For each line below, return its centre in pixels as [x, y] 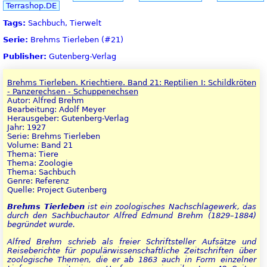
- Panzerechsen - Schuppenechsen [72, 92]
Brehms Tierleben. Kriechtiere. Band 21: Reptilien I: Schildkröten [131, 83]
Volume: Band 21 [40, 145]
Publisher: [25, 57]
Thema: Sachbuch [41, 172]
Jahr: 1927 [26, 128]
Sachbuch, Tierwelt [63, 23]
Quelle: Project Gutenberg [57, 190]
